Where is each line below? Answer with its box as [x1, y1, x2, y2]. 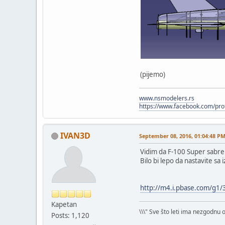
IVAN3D [60, 130, 90, 141]
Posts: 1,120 [51, 210, 89, 220]
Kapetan [51, 199, 77, 209]
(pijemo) [140, 69, 165, 79]
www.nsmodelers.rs [139, 93, 194, 102]
